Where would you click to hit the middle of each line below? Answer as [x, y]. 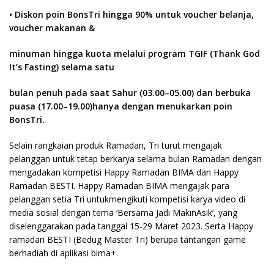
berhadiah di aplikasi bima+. [64, 253]
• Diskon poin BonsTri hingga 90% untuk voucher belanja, [131, 14]
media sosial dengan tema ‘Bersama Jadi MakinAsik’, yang [123, 213]
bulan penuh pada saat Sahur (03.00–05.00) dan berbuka [130, 93]
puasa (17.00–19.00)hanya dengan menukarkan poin [121, 106]
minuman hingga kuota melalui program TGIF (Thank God [135, 54]
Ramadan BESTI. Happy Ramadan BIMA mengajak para [119, 186]
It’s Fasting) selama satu [62, 67]
